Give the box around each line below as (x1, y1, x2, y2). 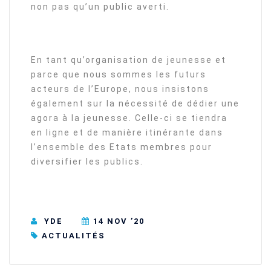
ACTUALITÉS (42, 231, 105, 241)
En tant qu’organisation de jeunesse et (31, 55, 226, 65)
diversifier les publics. (31, 157, 143, 166)
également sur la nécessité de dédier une (31, 99, 240, 108)
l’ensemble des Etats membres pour (31, 142, 212, 152)
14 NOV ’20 (93, 216, 145, 226)
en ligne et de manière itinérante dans (31, 128, 223, 137)
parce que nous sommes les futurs (31, 70, 206, 79)
